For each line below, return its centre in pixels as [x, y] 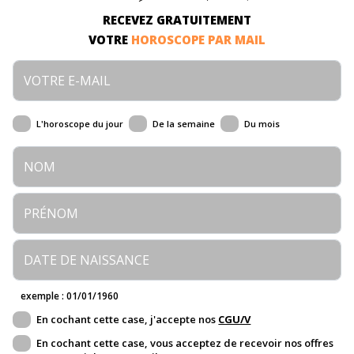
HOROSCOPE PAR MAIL [198, 39]
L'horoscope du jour [80, 123]
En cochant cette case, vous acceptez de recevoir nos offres [185, 343]
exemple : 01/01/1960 [70, 296]
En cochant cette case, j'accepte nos [128, 319]
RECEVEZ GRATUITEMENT [177, 19]
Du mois [262, 123]
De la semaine [184, 123]
